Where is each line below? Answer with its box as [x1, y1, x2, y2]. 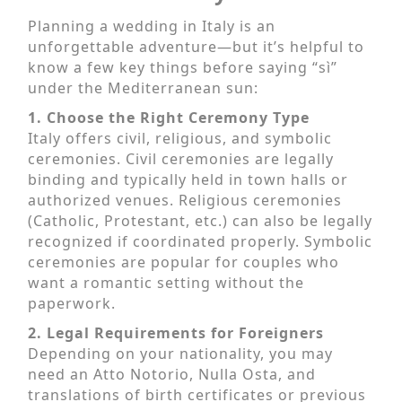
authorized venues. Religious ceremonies [28, 189, 342, 210]
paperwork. [28, 293, 116, 313]
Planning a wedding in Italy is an [28, 15, 275, 36]
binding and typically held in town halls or [28, 169, 348, 189]
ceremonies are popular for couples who [28, 251, 339, 272]
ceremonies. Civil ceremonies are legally [28, 148, 334, 169]
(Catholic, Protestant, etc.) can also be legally [28, 210, 372, 231]
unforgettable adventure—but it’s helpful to [28, 36, 364, 57]
